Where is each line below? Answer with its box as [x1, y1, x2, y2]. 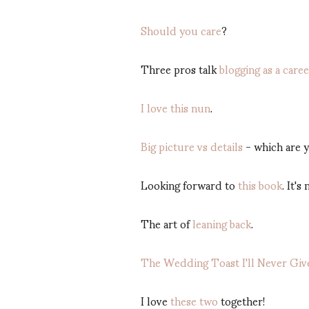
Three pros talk [141, 52, 219, 86]
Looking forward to [141, 168, 238, 201]
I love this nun [141, 91, 210, 124]
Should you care [141, 14, 221, 47]
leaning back [192, 207, 251, 240]
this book [238, 168, 282, 201]
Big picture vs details [141, 130, 243, 163]
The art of [141, 207, 192, 240]
